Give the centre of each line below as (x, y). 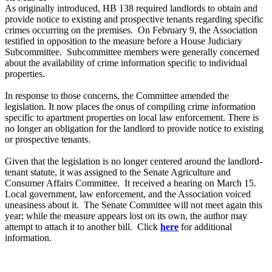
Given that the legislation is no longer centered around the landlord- (134, 161)
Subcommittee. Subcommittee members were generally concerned (132, 52)
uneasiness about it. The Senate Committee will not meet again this (134, 205)
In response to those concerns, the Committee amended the (117, 96)
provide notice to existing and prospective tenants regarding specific (134, 19)
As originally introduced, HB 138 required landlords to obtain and (131, 8)
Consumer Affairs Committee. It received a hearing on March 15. (132, 183)
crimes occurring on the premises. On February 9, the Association (131, 30)
